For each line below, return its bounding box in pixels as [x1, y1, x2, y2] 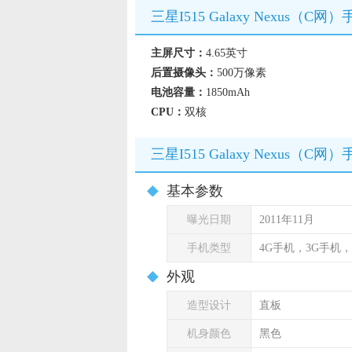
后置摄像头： [151, 67, 217, 79]
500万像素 [217, 67, 266, 79]
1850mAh [206, 86, 250, 98]
